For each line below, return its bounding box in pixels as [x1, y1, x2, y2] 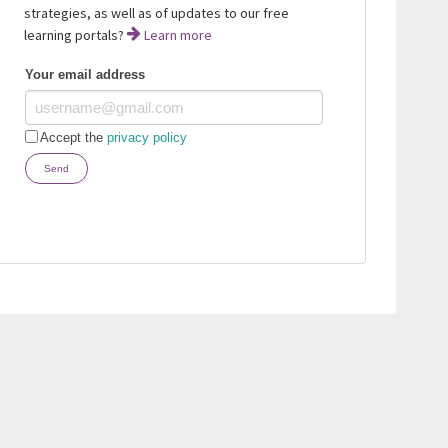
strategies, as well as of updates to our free [23, 3, 289, 22]
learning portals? [23, 25, 127, 44]
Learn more [140, 25, 212, 44]
